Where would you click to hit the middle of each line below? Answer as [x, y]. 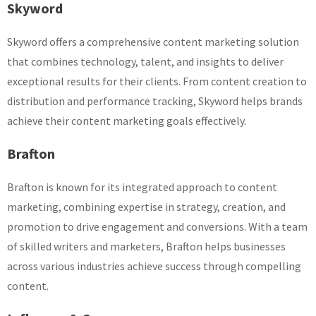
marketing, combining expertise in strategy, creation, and [146, 207]
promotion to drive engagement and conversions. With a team [157, 226]
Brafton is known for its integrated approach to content [142, 187]
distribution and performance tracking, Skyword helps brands [155, 101]
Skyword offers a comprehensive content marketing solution [153, 42]
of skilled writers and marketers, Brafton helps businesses [146, 246]
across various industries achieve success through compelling [154, 266]
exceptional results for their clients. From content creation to [157, 81]
